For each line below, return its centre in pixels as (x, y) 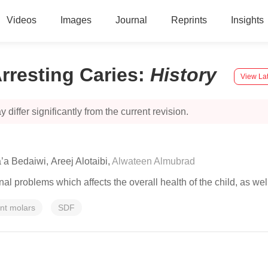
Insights (247, 20)
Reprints (189, 20)
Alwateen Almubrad (153, 161)
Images (76, 20)
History (186, 75)
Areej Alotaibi (79, 161)
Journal (131, 20)
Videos (21, 20)
